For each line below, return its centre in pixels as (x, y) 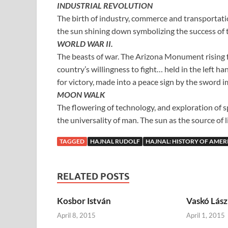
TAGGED (72, 141)
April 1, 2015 (205, 216)
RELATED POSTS (93, 176)
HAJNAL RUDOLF (115, 141)
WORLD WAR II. (85, 43)
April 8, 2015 (76, 216)
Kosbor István (84, 201)
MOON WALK (81, 94)
